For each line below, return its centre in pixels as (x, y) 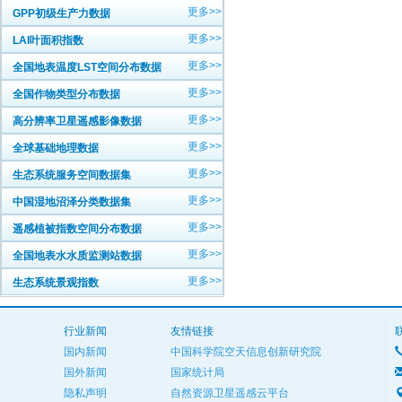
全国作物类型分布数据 (66, 94)
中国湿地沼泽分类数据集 (72, 202)
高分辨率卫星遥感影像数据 (77, 121)
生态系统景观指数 (56, 283)
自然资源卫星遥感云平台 (230, 393)
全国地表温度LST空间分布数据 (87, 67)
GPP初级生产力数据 (61, 13)
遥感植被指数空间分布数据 (77, 229)
